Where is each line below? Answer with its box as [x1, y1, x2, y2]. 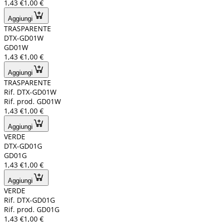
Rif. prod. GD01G [4, 205, 59, 215]
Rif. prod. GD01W [4, 97, 61, 107]
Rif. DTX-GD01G [4, 195, 55, 205]
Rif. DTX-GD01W [4, 87, 56, 97]
